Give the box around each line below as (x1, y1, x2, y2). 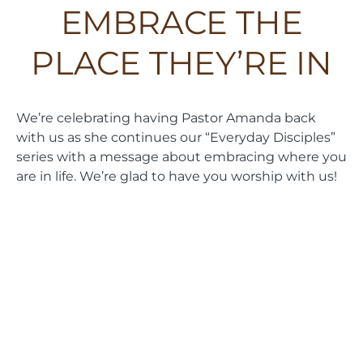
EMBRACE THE (60, 2, 303, 43)
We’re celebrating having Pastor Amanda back (16, 109, 316, 126)
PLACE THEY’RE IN (31, 43, 332, 83)
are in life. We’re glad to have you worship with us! (16, 168, 337, 185)
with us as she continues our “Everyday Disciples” (16, 129, 335, 146)
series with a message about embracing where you (16, 148, 347, 165)
